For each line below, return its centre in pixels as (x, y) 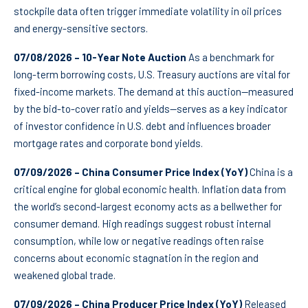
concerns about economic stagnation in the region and (136, 258)
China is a (270, 172)
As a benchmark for (230, 57)
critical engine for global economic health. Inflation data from (150, 189)
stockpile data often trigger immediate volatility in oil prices (148, 11)
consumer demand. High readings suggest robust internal (142, 224)
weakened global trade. (65, 275)
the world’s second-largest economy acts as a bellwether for (148, 207)
